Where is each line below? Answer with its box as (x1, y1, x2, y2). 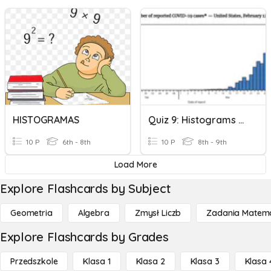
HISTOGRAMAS (13, 114, 79, 126)
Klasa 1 (83, 256, 111, 267)
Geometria (10, 207, 53, 218)
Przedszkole (10, 256, 58, 267)
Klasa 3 (190, 256, 220, 267)
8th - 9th (196, 137, 227, 146)
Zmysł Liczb (134, 207, 181, 218)
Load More (114, 159, 157, 170)
